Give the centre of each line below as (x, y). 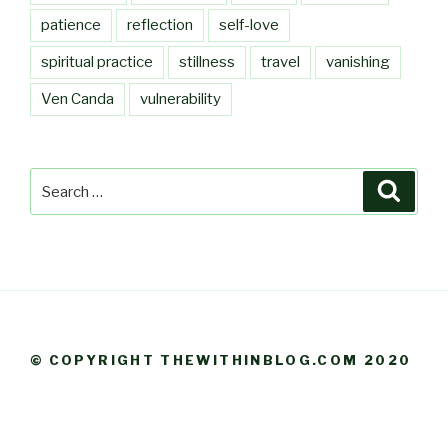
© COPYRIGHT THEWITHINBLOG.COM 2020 (221, 360)
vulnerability (180, 98)
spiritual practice (97, 61)
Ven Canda (77, 98)
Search (56, 179)
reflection (160, 24)
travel (280, 61)
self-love (249, 24)
